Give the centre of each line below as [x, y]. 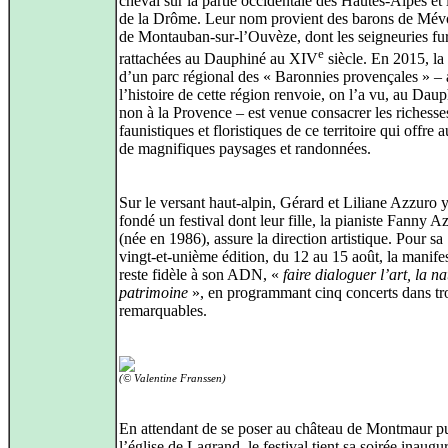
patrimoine [153, 293]
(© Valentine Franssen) [172, 378]
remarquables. [163, 311]
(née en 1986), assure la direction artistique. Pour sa [281, 239]
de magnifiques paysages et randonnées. [245, 149]
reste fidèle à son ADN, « [201, 275]
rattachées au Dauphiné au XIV [218, 59]
